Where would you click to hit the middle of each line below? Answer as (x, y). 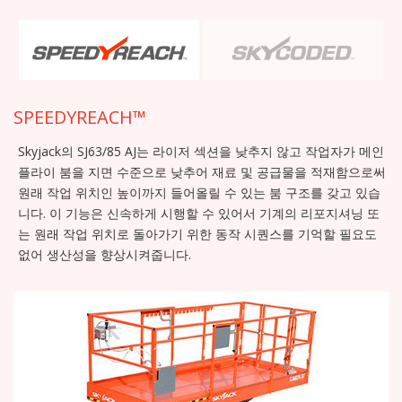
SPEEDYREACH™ (80, 118)
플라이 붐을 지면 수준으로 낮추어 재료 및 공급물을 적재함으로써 (202, 172)
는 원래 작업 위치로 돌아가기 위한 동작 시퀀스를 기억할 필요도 (197, 234)
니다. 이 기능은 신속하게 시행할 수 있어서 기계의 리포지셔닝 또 (199, 214)
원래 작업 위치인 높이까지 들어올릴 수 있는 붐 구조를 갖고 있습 (199, 193)
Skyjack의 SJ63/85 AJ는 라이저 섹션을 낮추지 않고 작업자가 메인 (201, 152)
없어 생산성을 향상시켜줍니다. (105, 255)
